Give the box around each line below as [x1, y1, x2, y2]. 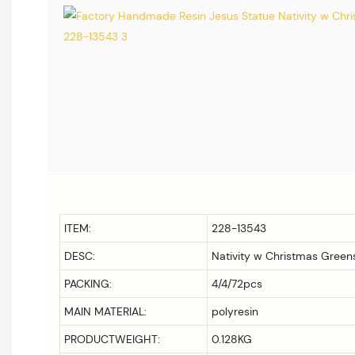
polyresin [211, 303, 258, 319]
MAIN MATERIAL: [63, 303, 147, 319]
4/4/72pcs [211, 276, 262, 291]
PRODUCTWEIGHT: [63, 331, 160, 346]
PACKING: [63, 276, 112, 291]
